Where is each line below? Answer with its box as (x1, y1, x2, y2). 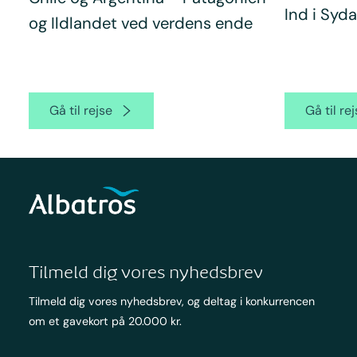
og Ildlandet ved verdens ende (28, 13, 253, 34)
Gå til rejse (49, 102, 112, 120)
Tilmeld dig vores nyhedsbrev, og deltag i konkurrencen (28, 293, 315, 308)
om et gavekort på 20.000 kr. (28, 313, 182, 328)
